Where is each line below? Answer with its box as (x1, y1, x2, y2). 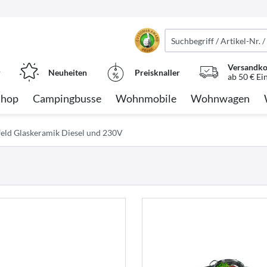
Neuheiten (48, 67, 87, 77)
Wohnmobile (116, 92, 176, 105)
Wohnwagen (191, 92, 250, 105)
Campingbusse (33, 92, 101, 105)
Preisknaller (134, 67, 180, 77)
